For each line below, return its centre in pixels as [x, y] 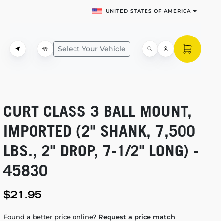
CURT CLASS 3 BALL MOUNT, [97, 111]
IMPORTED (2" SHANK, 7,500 [99, 131]
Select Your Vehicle [92, 49]
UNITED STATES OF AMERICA [148, 11]
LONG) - [171, 150]
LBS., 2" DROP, [53, 150]
